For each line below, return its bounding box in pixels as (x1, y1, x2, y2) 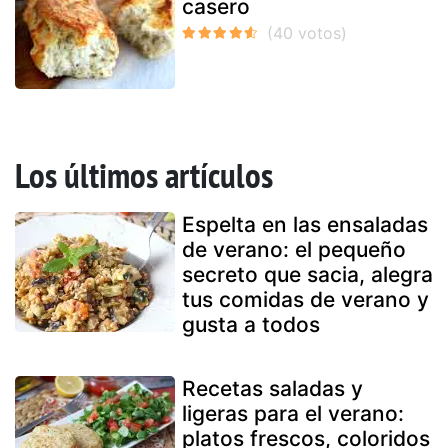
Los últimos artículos (15, 152, 273, 199)
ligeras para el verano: (182, 401, 404, 427)
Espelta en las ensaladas (182, 212, 428, 238)
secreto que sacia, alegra (182, 262, 433, 288)
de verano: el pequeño (182, 237, 406, 263)
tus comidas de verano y (182, 287, 429, 313)
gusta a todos (182, 312, 320, 338)
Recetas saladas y (182, 376, 363, 402)
